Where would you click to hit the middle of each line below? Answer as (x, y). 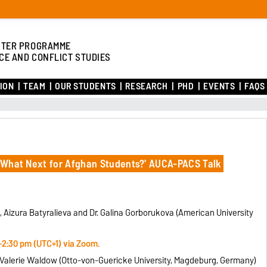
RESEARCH (147, 86)
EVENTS (219, 86)
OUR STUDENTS (85, 86)
